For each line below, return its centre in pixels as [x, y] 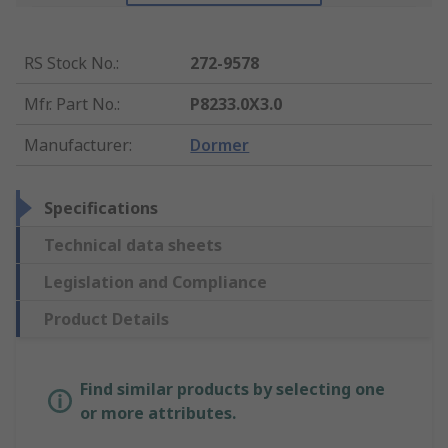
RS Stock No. [70, 63]
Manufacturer [76, 145]
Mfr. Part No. [70, 104]
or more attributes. [158, 413]
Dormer [220, 145]
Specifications [101, 208]
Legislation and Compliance [155, 282]
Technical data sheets [133, 245]
